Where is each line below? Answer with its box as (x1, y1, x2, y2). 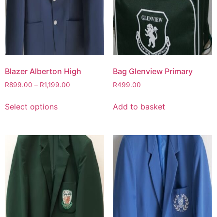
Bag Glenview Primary (112, 66, 193, 76)
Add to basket (112, 101, 165, 111)
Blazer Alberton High (5, 66, 81, 76)
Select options (5, 101, 58, 111)
